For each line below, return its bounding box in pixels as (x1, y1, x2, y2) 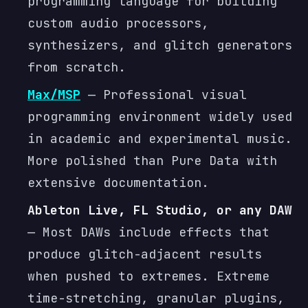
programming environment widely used (27, 109, 292, 124)
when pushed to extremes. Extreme (27, 268, 269, 284)
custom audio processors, (27, 15, 209, 31)
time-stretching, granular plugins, (27, 290, 285, 306)
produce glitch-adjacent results (27, 246, 262, 262)
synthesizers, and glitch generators (27, 37, 292, 53)
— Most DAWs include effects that (27, 224, 269, 240)
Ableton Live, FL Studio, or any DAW (27, 202, 292, 218)
